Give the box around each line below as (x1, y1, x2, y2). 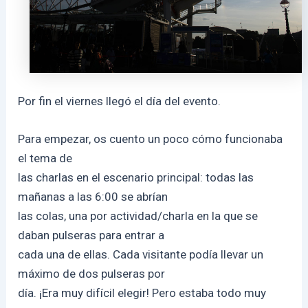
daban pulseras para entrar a (18, 228, 165, 242)
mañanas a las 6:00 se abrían (18, 190, 168, 203)
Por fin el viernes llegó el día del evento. (18, 93, 221, 108)
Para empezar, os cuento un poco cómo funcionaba (18, 132, 283, 146)
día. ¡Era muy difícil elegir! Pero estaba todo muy (18, 286, 267, 300)
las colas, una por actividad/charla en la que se (18, 209, 258, 223)
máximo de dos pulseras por (18, 267, 166, 280)
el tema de (18, 151, 73, 165)
